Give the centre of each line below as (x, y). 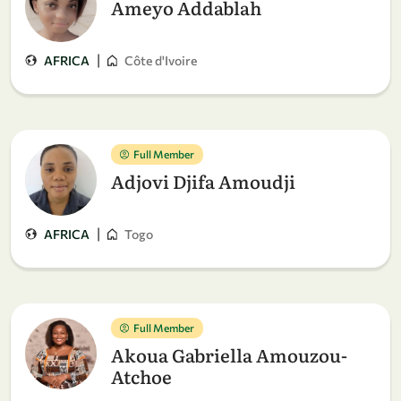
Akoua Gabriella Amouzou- (229, 354)
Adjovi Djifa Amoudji (203, 181)
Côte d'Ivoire (161, 60)
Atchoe (141, 376)
